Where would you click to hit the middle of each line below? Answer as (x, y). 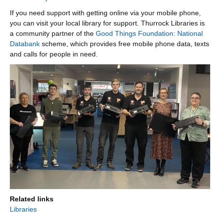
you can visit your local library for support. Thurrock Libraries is (107, 23)
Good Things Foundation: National (149, 33)
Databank (25, 43)
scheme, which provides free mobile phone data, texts (124, 43)
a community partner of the (53, 33)
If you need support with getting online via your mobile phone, (105, 13)
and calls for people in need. (54, 54)
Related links (32, 199)
